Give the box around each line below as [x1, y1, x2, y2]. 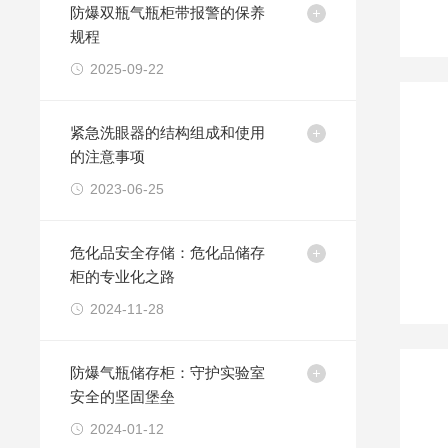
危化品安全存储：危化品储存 [70, 244, 266, 261]
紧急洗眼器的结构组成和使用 [70, 124, 266, 141]
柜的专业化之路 [70, 268, 176, 285]
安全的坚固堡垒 [70, 388, 176, 405]
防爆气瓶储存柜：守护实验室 [70, 364, 266, 381]
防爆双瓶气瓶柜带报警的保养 [70, 4, 266, 21]
